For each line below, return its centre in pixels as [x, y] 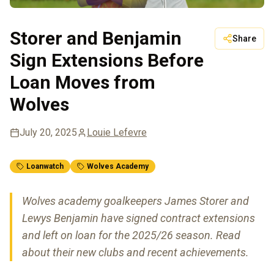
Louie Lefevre [117, 133]
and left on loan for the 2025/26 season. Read [131, 235]
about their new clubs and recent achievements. [135, 253]
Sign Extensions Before [107, 61]
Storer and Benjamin [96, 39]
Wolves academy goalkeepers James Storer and [135, 201]
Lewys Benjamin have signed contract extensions [139, 218]
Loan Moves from [83, 83]
